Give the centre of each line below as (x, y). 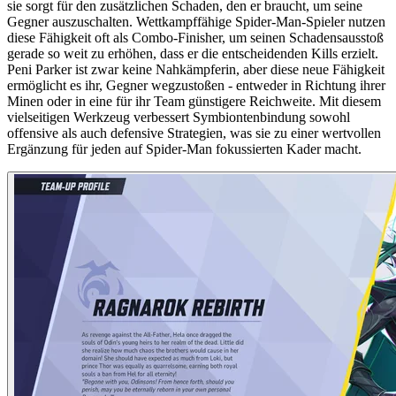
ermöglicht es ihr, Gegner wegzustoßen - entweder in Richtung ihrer (196, 85)
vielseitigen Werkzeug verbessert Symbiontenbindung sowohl (179, 117)
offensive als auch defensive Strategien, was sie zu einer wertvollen (194, 133)
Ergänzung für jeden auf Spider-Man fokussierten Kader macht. (184, 148)
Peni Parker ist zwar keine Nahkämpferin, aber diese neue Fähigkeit (196, 69)
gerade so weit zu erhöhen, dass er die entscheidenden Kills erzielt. (193, 53)
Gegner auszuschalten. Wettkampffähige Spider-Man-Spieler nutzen (196, 21)
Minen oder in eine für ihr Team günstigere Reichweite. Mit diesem (194, 101)
